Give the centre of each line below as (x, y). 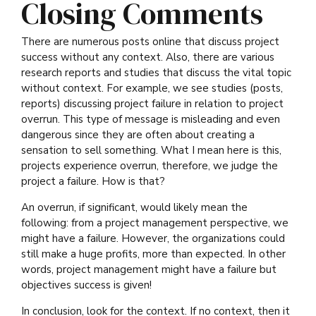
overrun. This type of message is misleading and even (151, 119)
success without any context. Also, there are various (148, 57)
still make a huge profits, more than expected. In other (153, 254)
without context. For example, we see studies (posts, (152, 88)
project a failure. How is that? (93, 181)
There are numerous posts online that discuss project (150, 41)
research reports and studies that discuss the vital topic (156, 72)
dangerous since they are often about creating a (138, 134)
